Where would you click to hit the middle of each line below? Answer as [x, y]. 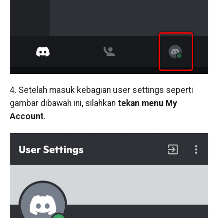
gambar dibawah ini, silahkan [64, 103]
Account [27, 117]
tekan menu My [147, 103]
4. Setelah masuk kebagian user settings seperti [101, 90]
